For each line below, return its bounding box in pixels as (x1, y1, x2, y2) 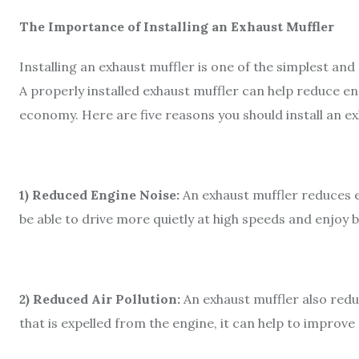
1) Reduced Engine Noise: (19, 186, 179, 203)
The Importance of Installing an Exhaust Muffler (19, 18, 334, 34)
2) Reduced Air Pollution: (19, 290, 180, 307)
